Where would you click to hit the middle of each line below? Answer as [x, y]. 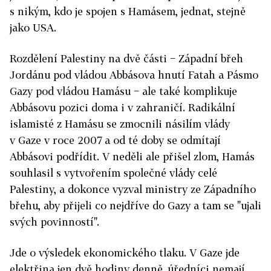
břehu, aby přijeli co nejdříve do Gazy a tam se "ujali [135, 205]
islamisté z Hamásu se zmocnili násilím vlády [120, 124]
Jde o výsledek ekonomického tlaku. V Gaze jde [125, 253]
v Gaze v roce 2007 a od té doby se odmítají [115, 140]
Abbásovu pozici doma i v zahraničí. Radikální [122, 107]
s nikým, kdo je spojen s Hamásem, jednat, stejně [128, 11]
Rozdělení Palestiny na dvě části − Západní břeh [126, 58]
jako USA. [33, 28]
